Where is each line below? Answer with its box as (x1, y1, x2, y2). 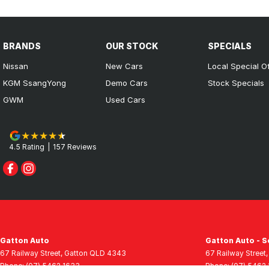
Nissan (3, 61, 28, 71)
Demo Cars (105, 77, 148, 88)
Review (65, 142, 92, 151)
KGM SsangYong (3, 77, 66, 88)
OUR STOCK (105, 40, 159, 51)
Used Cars (105, 94, 145, 104)
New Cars (105, 61, 143, 71)
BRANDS (3, 40, 41, 51)
